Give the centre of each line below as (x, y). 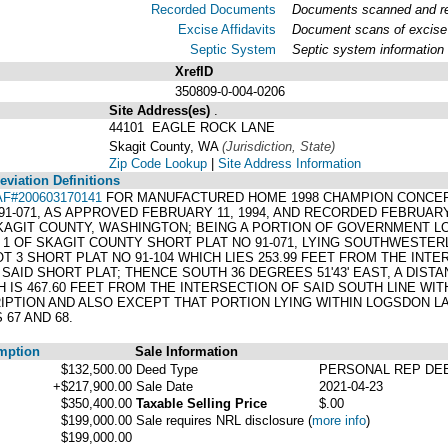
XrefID (194, 71)
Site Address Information (289, 163)
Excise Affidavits (227, 29)
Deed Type (167, 369)
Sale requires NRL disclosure (222, 420)
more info (339, 420)
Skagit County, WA (165, 146)
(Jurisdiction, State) (278, 146)
